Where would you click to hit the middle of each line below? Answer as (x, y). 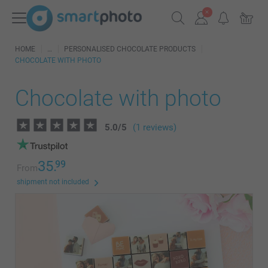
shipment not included (53, 182)
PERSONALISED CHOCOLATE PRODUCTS (130, 49)
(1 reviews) (155, 127)
